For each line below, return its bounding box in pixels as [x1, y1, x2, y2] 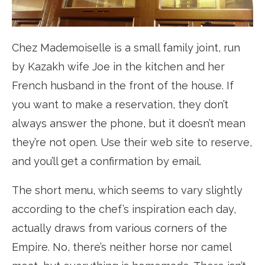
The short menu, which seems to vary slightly [12, 184, 243, 197]
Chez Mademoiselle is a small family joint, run [12, 41, 240, 54]
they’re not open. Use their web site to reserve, [12, 136, 252, 149]
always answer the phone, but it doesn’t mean [12, 117, 245, 130]
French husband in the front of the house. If [12, 79, 234, 92]
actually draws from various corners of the [12, 222, 227, 235]
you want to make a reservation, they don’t [12, 98, 228, 111]
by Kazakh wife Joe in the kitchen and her [12, 60, 225, 73]
